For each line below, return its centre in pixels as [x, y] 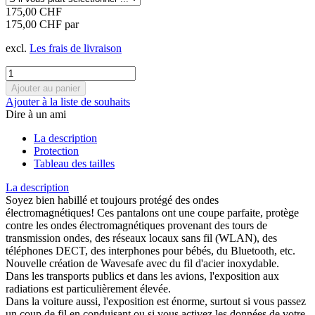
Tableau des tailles [74, 163]
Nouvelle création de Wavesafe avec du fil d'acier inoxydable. [142, 263]
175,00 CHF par [42, 24]
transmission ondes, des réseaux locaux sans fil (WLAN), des [141, 238]
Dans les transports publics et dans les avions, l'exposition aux [142, 276]
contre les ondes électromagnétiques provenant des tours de [136, 225]
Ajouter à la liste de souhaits [68, 101]
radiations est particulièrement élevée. [88, 288]
